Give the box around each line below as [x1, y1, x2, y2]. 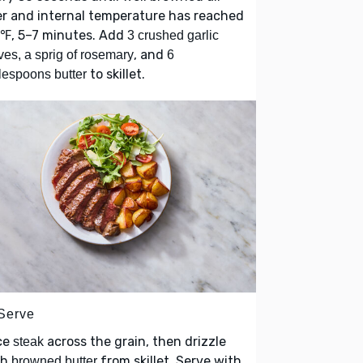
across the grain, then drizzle [44, 333, 226, 349]
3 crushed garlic [127, 28, 219, 43]
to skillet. [87, 66, 145, 83]
